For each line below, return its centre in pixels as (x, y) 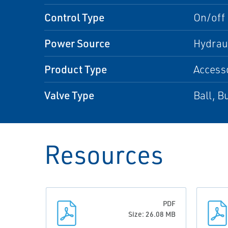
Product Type (76, 69)
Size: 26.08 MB (152, 214)
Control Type (74, 17)
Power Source (77, 43)
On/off (209, 17)
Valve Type (69, 95)
